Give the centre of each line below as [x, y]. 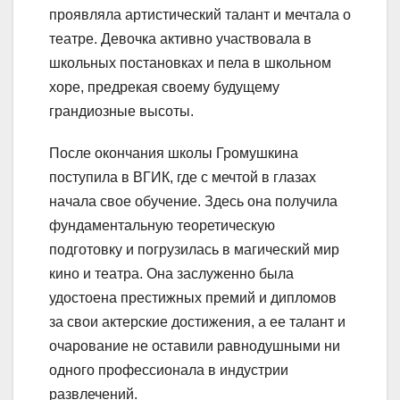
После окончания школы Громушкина [174, 154]
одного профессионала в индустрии [169, 371]
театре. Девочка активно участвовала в [180, 39]
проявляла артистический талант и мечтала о [200, 15]
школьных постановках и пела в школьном [190, 63]
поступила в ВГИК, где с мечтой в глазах [183, 178]
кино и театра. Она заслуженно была [171, 274]
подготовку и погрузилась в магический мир [194, 250]
